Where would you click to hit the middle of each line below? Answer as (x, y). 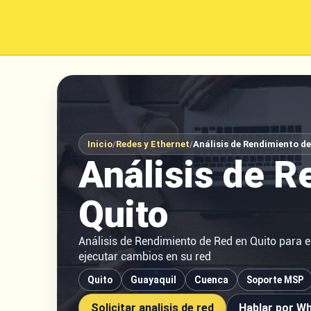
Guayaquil (153, 280)
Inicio (100, 144)
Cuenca (211, 280)
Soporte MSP (275, 280)
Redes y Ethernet (153, 144)
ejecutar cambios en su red (145, 257)
